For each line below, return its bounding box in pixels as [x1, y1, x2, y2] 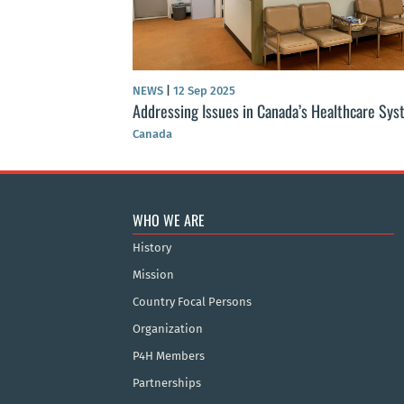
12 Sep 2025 [170, 84, 235, 98]
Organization [133, 322, 203, 336]
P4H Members [133, 349, 205, 363]
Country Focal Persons [133, 295, 252, 309]
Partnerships [133, 376, 201, 390]
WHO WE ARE [133, 209, 205, 232]
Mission [133, 268, 174, 282]
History [133, 241, 171, 255]
